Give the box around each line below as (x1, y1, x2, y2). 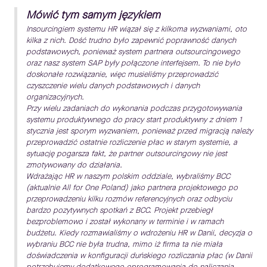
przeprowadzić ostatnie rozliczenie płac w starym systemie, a (26, 137, 237, 148)
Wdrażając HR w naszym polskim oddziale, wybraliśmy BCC (26, 171, 230, 182)
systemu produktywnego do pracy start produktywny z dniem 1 (26, 114, 242, 125)
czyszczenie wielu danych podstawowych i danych (26, 80, 200, 91)
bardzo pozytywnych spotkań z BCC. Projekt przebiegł (26, 205, 213, 216)
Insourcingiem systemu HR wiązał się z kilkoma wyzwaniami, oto (26, 24, 247, 35)
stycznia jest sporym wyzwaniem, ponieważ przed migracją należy (26, 126, 253, 136)
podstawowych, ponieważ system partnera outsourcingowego (26, 46, 240, 57)
